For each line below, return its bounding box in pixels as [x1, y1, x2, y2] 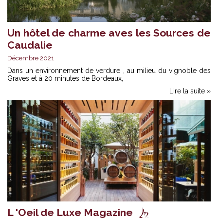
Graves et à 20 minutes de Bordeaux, [7, 74, 123, 82]
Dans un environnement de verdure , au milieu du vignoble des [7, 66, 211, 74]
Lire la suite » [169, 87, 211, 95]
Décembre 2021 [7, 54, 54, 62]
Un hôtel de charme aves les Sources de [7, 26, 211, 39]
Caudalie [7, 38, 53, 51]
